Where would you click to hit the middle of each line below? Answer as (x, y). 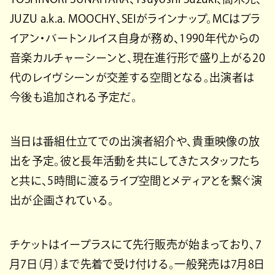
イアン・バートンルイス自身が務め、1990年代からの (135, 38)
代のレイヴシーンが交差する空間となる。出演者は (132, 78)
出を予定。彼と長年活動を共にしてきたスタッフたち (135, 161)
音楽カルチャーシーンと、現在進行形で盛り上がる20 (138, 58)
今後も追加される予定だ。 (73, 97)
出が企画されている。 (62, 200)
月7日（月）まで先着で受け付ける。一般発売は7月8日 (137, 264)
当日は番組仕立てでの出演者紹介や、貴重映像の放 (135, 141)
